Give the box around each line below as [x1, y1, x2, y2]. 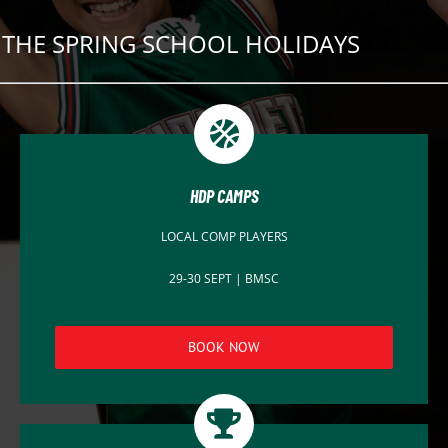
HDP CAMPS [189, 184, 259, 207]
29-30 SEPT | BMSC [169, 269, 279, 287]
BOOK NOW [188, 337, 260, 356]
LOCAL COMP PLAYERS [160, 227, 288, 245]
